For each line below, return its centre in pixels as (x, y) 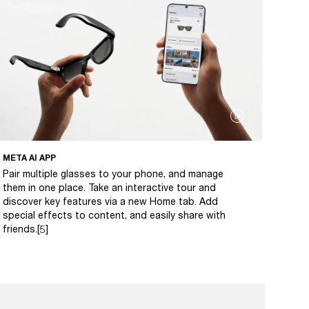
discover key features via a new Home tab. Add (110, 201)
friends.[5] (26, 229)
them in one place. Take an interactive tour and (109, 188)
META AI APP (29, 158)
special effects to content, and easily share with (114, 215)
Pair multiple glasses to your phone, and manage (113, 174)
